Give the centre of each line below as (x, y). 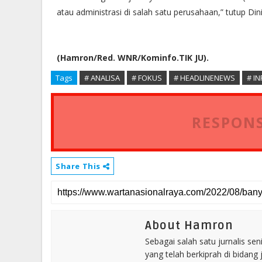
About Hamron (189, 226)
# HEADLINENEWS (204, 78)
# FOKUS (147, 78)
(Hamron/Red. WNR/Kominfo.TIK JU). (133, 58)
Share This (79, 166)
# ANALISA (102, 78)
